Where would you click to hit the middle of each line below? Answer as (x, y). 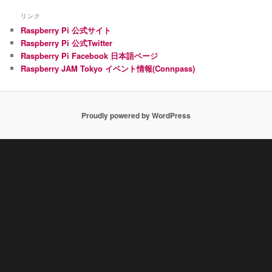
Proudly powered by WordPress (136, 116)
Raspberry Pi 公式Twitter (67, 43)
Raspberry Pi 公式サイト (66, 30)
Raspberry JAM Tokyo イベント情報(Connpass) (108, 69)
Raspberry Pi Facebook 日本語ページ (90, 56)
